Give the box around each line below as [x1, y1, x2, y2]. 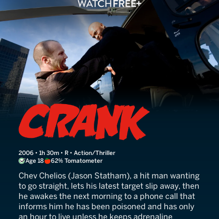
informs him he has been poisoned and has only [19, 202, 195, 212]
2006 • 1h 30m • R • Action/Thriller [19, 150, 115, 157]
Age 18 [25, 157, 44, 165]
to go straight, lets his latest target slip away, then [19, 181, 199, 191]
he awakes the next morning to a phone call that [19, 192, 195, 201]
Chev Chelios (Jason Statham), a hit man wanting [19, 171, 199, 181]
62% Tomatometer [51, 157, 103, 165]
